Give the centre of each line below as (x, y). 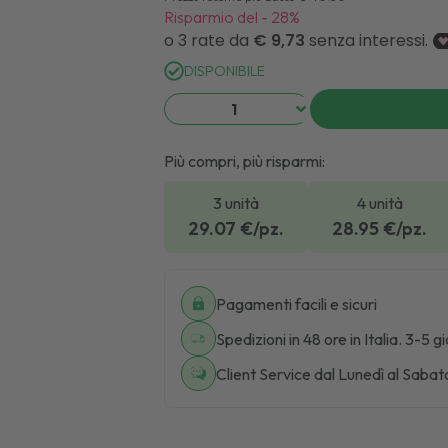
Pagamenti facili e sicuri (296, 303)
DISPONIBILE (224, 71)
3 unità (235, 203)
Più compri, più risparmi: (244, 161)
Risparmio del (210, 17)
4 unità (379, 203)
